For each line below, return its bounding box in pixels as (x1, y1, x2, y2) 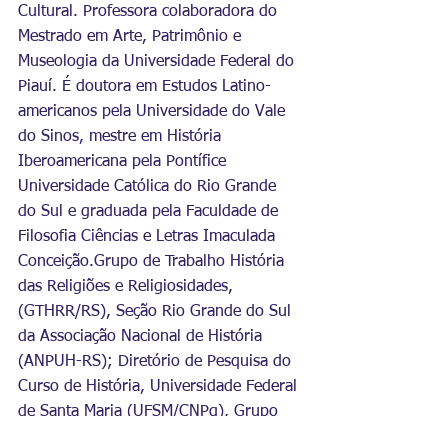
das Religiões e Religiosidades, (18, 279, 238, 295)
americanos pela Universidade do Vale (18, 104, 290, 120)
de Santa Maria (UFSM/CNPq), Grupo (18, 404, 283, 420)
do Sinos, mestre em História (18, 129, 226, 145)
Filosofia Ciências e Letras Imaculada (18, 229, 280, 245)
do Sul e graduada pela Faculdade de (18, 204, 283, 220)
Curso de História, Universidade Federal (18, 379, 302, 395)
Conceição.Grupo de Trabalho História (18, 254, 289, 270)
